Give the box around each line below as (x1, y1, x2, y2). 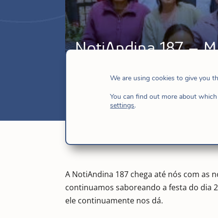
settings (110, 101, 135, 110)
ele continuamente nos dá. (65, 195, 163, 206)
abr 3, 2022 (75, 63, 116, 74)
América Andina (124, 63, 182, 74)
